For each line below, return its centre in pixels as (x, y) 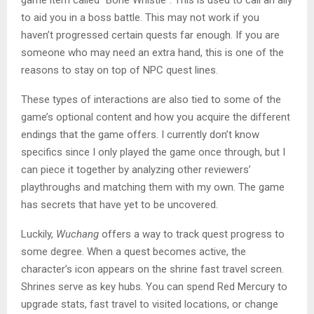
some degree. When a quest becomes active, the (134, 251)
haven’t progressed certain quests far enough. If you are (150, 35)
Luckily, (39, 234)
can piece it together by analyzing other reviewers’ (136, 169)
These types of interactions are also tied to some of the (151, 99)
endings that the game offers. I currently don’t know (140, 134)
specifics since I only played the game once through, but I (153, 152)
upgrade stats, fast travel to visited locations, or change (150, 304)
